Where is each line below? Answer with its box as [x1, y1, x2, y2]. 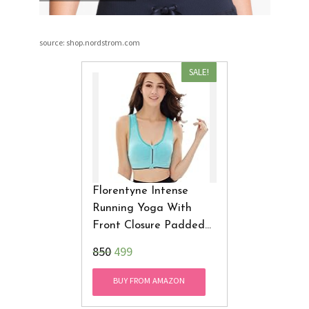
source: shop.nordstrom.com [39, 37, 140, 48]
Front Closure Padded [92, 219, 206, 231]
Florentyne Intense [92, 185, 189, 197]
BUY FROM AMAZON [113, 275, 186, 286]
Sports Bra [92, 237, 146, 248]
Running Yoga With [92, 202, 192, 214]
